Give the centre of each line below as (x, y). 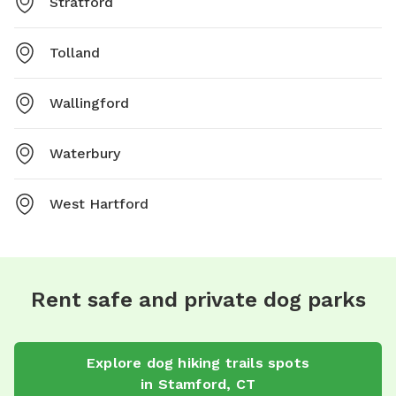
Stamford (192, 384)
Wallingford (89, 103)
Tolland (75, 52)
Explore (116, 362)
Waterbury (85, 153)
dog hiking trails (205, 362)
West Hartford (99, 203)
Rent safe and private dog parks (198, 299)
